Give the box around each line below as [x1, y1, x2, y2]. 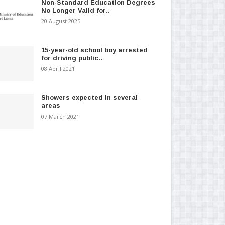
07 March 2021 [41, 112, 79, 120]
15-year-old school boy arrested [41, 46, 148, 54]
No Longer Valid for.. [41, 6, 109, 14]
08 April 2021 [41, 64, 75, 72]
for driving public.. [41, 54, 102, 62]
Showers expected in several [41, 93, 138, 101]
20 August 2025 [41, 17, 80, 25]
